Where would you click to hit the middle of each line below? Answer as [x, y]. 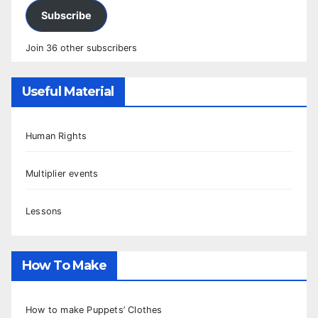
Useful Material [68, 91]
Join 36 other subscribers [81, 48]
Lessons [44, 211]
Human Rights [56, 136]
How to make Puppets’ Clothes [94, 309]
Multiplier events [62, 173]
